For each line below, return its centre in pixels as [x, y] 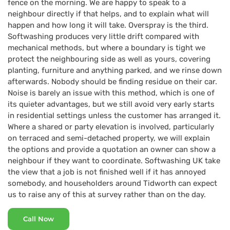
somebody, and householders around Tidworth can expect [112, 184]
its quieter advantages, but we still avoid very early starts [111, 104]
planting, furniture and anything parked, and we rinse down [115, 71]
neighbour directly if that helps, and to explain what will [108, 14]
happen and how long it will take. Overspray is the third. [108, 25]
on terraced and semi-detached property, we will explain [109, 138]
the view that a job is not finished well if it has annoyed [107, 172]
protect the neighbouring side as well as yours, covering [109, 59]
